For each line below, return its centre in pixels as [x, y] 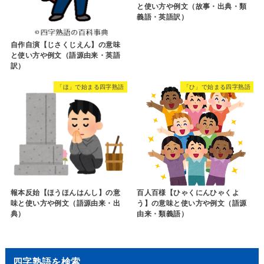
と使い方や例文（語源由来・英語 [65, 56]
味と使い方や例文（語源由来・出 [65, 203]
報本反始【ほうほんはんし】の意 [65, 192]
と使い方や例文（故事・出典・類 [192, 6]
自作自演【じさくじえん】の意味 [65, 45]
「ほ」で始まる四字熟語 [90, 87]
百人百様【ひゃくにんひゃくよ [188, 192]
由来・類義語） [163, 214]
